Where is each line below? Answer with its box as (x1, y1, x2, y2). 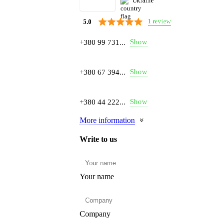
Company (80, 209, 111, 218)
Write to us (80, 134, 117, 143)
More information (80, 115, 135, 124)
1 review (148, 17, 171, 25)
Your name (80, 172, 114, 181)
